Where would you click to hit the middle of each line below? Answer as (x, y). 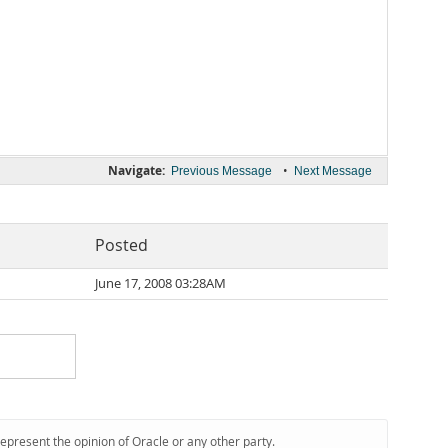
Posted (121, 245)
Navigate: (136, 170)
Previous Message (221, 171)
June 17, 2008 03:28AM (160, 283)
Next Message (333, 171)
